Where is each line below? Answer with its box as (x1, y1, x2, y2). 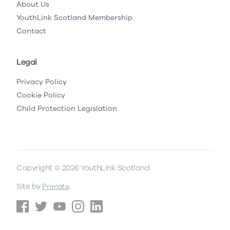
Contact (16, 26, 46, 36)
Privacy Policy (16, 76, 67, 87)
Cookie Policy (16, 90, 65, 100)
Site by (16, 181, 43, 191)
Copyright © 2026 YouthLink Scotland (16, 162, 150, 173)
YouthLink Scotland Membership (16, 12, 132, 23)
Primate (42, 181, 69, 191)
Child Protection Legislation (16, 103, 117, 113)
